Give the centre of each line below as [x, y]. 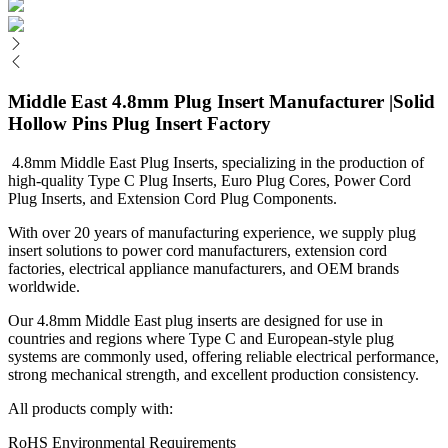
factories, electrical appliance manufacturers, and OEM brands [203, 268]
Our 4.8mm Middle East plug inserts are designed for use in [195, 320]
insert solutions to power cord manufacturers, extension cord [197, 250]
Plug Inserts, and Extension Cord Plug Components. [172, 198]
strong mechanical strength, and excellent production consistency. [213, 374]
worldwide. [44, 286]
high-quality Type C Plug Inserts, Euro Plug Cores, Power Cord [209, 180]
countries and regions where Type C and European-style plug [201, 338]
